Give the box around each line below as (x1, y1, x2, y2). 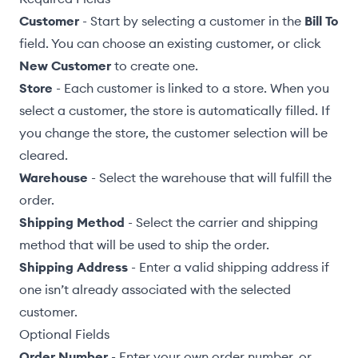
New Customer (19, 58, 111, 74)
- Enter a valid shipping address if (128, 259, 329, 275)
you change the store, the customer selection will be (19, 125, 328, 141)
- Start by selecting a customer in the (79, 13, 304, 29)
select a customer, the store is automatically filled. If (19, 102, 330, 118)
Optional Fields (19, 326, 109, 342)
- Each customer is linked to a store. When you (53, 80, 329, 96)
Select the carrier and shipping (136, 214, 318, 230)
